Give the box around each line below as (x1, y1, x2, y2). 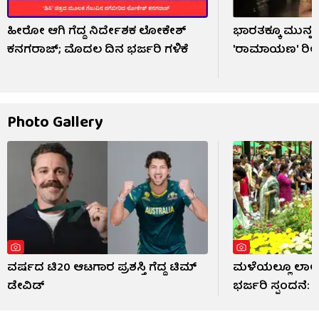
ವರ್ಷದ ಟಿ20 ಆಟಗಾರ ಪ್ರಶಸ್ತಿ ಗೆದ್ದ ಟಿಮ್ (7, 258, 197, 279)
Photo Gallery (7, 109, 103, 137)
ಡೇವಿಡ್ (7, 277, 45, 298)
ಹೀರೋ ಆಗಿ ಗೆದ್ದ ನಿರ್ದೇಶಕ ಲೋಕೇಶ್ (7, 22, 187, 43)
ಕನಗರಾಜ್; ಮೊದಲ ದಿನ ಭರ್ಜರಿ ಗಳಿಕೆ (7, 41, 188, 61)
